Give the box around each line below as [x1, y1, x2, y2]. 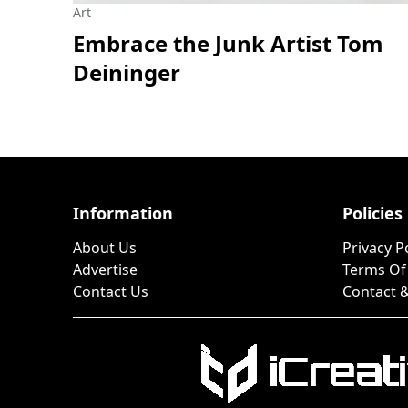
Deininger [73, 57, 180, 88]
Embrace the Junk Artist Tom [73, 28, 383, 59]
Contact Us [73, 281, 148, 302]
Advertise [73, 260, 138, 280]
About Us [73, 238, 137, 259]
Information [73, 202, 173, 225]
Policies [342, 202, 403, 225]
